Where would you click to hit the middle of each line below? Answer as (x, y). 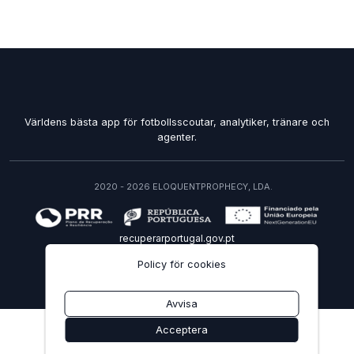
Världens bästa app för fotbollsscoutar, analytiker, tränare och (177, 122)
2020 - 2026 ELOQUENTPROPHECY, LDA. (183, 186)
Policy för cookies (182, 264)
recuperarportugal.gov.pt (177, 238)
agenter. (177, 137)
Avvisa (182, 304)
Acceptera (182, 330)
